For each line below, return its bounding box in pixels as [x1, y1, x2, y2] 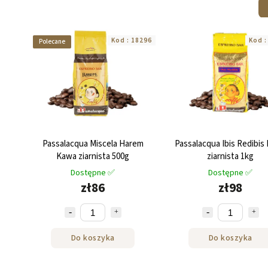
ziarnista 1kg [207, 150, 254, 163]
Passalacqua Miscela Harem [42, 138, 144, 151]
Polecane [39, 37, 65, 46]
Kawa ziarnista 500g [56, 150, 129, 163]
